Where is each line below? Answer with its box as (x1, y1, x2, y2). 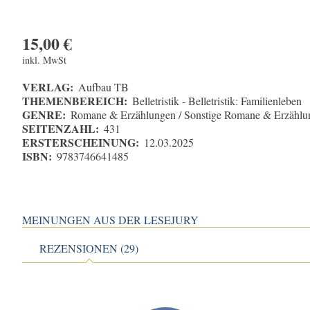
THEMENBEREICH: (22, 93, 127, 109)
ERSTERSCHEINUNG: (22, 134, 139, 151)
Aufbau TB (78, 80, 129, 95)
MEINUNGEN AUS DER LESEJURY (22, 212, 199, 228)
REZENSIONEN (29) (39, 241, 139, 256)
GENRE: (22, 107, 66, 123)
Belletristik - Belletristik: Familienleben (132, 93, 302, 109)
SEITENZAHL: (22, 120, 99, 137)
